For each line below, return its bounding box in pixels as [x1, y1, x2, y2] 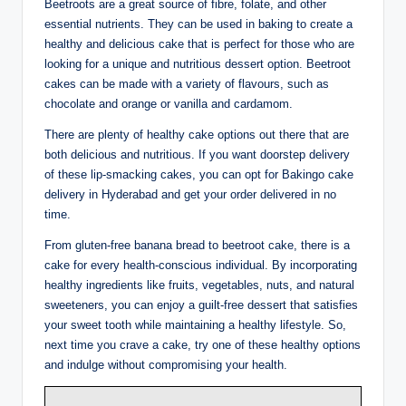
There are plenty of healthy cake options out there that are [44, 127, 349, 141]
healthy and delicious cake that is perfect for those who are [44, 36, 354, 51]
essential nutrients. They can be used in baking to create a [44, 16, 353, 31]
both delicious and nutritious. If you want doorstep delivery [44, 147, 350, 161]
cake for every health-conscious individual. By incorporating [44, 257, 357, 272]
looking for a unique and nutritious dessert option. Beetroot [44, 56, 351, 71]
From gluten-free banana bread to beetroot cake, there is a [44, 237, 350, 252]
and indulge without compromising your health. [44, 357, 287, 372]
